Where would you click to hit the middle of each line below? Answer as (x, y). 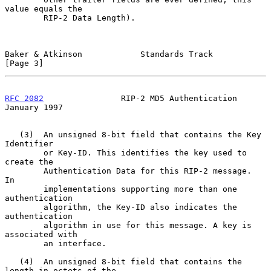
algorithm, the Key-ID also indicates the (24, 207)
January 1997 (34, 107)
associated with (41, 234)
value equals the (44, 8)
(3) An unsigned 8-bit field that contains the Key (12, 134)
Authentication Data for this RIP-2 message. (24, 171)
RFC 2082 (24, 98)
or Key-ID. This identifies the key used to (24, 152)
